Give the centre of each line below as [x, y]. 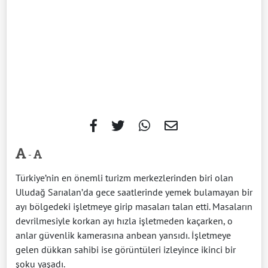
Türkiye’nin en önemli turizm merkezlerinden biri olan [124, 178]
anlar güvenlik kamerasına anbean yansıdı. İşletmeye [123, 235]
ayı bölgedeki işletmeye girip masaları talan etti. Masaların [134, 207]
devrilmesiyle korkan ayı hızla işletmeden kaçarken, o [124, 221]
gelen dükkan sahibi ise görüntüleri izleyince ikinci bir [126, 250]
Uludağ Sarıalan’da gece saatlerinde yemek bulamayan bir [134, 192]
